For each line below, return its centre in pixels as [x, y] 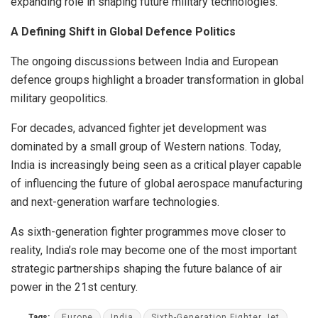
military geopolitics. [59, 98]
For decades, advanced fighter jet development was [139, 128]
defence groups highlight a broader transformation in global [157, 79]
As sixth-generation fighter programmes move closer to [148, 231]
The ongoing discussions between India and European [144, 61]
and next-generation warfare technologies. [115, 202]
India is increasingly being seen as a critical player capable [156, 165]
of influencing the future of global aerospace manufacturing [157, 183]
